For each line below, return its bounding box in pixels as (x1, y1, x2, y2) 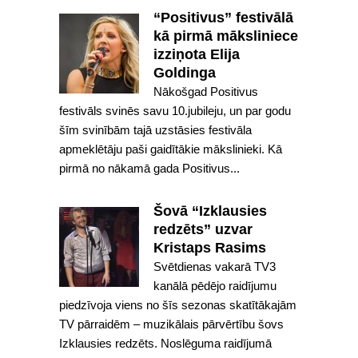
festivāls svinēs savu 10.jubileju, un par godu (59, 104, 291, 117)
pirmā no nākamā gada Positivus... (59, 161, 240, 175)
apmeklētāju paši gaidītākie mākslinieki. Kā (59, 142, 282, 156)
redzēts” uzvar (153, 221, 253, 237)
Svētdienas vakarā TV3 (153, 260, 276, 273)
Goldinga (153, 65, 216, 81)
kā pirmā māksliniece (153, 28, 298, 44)
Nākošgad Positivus (153, 85, 258, 98)
